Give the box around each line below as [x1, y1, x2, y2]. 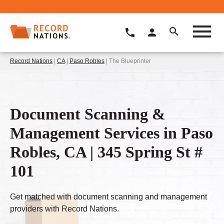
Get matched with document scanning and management [10, 192, 207, 201]
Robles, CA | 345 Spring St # [10, 142, 202, 161]
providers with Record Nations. [10, 204, 119, 213]
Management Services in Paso [10, 123, 213, 142]
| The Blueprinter [104, 57, 151, 64]
